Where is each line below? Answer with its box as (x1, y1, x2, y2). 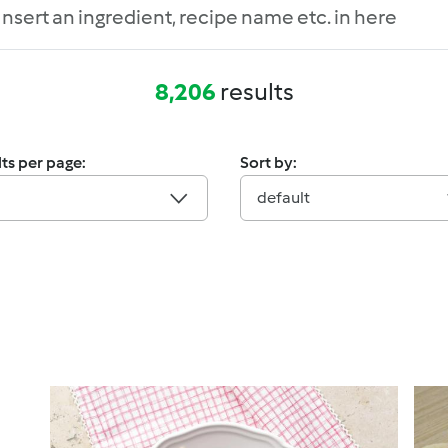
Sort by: (240, 153, 297, 172)
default (257, 188, 310, 207)
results (215, 77, 294, 106)
